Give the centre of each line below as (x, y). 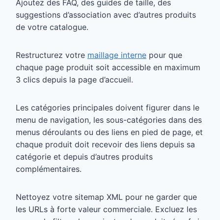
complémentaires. (49, 169)
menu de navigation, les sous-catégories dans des (109, 120)
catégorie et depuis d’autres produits (84, 156)
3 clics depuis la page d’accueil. (74, 79)
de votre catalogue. (52, 27)
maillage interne (117, 55)
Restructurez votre (52, 55)
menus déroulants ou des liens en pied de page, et (109, 132)
